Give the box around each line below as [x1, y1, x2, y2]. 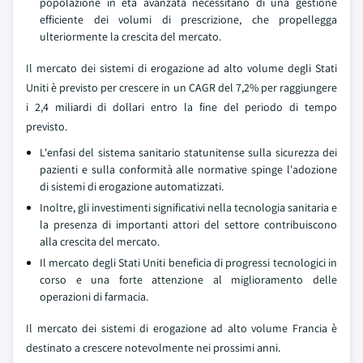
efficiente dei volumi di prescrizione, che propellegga [40, 12, 337, 27]
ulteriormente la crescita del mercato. [40, 29, 221, 44]
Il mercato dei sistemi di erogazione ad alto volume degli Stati [26, 61, 337, 75]
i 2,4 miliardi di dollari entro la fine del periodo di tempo [26, 100, 337, 114]
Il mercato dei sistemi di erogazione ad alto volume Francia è [26, 321, 337, 335]
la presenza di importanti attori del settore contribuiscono [40, 217, 337, 232]
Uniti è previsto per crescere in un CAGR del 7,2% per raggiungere [26, 80, 337, 95]
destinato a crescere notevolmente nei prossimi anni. [26, 340, 280, 355]
